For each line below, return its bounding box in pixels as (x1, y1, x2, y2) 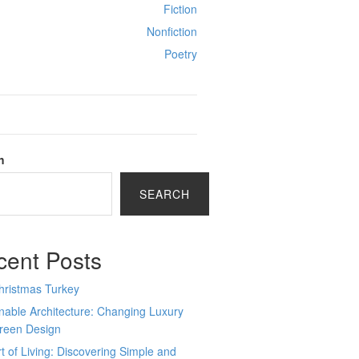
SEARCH (139, 186, 191, 202)
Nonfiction (146, 23, 197, 39)
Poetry (163, 46, 197, 62)
